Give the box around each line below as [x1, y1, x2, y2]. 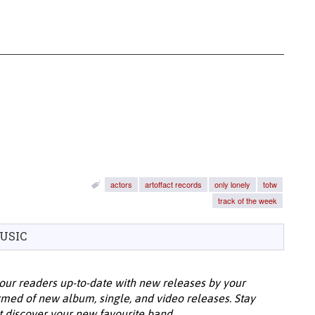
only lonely [214, 179, 250, 191]
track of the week [218, 195, 277, 207]
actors [110, 179, 132, 191]
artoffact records [145, 179, 202, 191]
